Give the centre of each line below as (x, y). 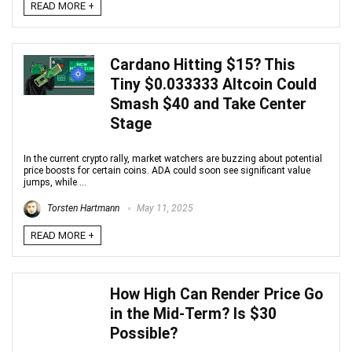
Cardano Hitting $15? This (203, 65)
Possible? (144, 334)
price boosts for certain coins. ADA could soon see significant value (167, 170)
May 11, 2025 (164, 209)
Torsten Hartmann (82, 209)
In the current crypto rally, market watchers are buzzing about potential (173, 159)
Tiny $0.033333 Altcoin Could (213, 84)
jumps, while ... (55, 182)
